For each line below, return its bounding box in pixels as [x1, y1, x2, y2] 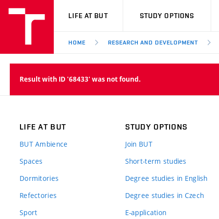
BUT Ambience [20, 139, 68, 149]
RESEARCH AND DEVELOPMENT [108, 39, 198, 46]
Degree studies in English [125, 174, 208, 183]
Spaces [20, 156, 43, 166]
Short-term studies [125, 156, 187, 166]
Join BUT [125, 139, 153, 149]
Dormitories [20, 174, 59, 183]
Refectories [20, 191, 57, 200]
